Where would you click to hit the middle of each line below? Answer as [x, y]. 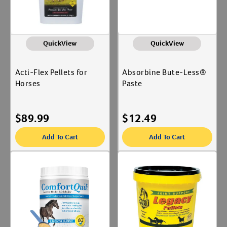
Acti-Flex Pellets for [51, 72]
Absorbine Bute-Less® [164, 72]
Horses [28, 83]
